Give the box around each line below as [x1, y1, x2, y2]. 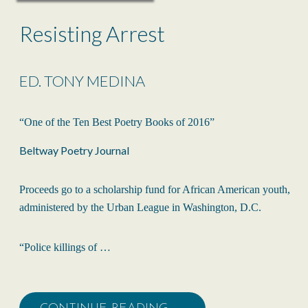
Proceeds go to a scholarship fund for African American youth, [19, 184, 290, 196]
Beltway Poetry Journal [19, 144, 148, 157]
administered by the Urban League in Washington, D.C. [19, 201, 261, 214]
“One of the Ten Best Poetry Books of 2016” [19, 116, 214, 129]
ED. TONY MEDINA [19, 71, 145, 91]
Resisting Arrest [19, 21, 165, 47]
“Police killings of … [19, 241, 111, 254]
